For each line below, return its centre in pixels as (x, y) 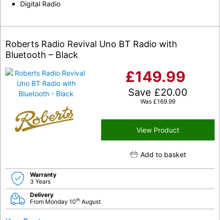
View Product (158, 130)
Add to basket (163, 154)
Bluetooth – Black (42, 55)
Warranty (43, 174)
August (90, 201)
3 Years (40, 181)
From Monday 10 (53, 201)
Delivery (42, 194)
